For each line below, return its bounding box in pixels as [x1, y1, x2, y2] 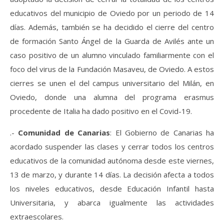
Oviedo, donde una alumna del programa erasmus [10, 91, 214, 102]
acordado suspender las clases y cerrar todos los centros [10, 141, 214, 151]
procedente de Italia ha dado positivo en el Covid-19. [10, 105, 192, 116]
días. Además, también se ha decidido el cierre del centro [10, 21, 214, 32]
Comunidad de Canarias [18, 127, 110, 137]
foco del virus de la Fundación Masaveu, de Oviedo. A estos [10, 63, 214, 74]
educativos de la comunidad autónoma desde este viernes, [10, 155, 214, 165]
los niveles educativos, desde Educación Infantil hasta [10, 183, 214, 193]
